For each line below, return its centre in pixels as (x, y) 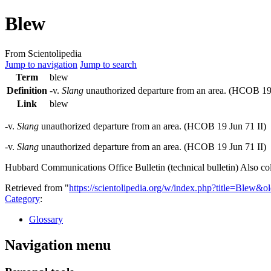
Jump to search (108, 64)
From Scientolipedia (43, 53)
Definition (27, 90)
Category (22, 198)
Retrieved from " (37, 188)
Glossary (46, 219)
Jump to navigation (41, 64)
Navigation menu (58, 245)
